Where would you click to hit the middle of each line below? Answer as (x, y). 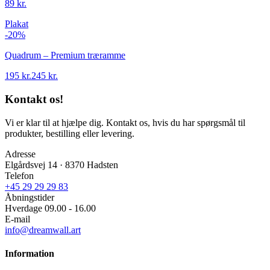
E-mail (17, 219)
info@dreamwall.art (43, 230)
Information (30, 254)
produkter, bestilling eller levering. (70, 133)
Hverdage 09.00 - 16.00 (50, 208)
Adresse (20, 154)
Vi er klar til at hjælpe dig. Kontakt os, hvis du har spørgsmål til (125, 122)
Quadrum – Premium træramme (65, 55)
